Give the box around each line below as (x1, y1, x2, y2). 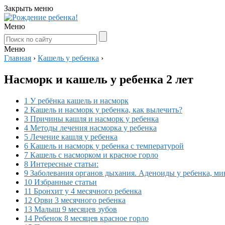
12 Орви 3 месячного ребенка (24, 195, 126, 204)
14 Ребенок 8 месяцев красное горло (24, 213, 149, 222)
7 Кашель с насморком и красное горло (24, 150, 158, 159)
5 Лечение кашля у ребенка (24, 132, 118, 141)
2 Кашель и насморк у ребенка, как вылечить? (24, 105, 182, 114)
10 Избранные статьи (24, 177, 97, 186)
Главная (4, 54, 31, 62)
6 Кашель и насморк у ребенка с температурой (24, 141, 184, 150)
